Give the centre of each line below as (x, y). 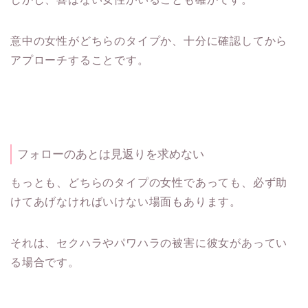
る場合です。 (45, 262)
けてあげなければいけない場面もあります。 (126, 201)
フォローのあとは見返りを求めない (111, 154)
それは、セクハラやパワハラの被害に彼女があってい (149, 243)
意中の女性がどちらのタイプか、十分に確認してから (149, 41)
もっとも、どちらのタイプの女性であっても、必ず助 (149, 182)
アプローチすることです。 (80, 60)
